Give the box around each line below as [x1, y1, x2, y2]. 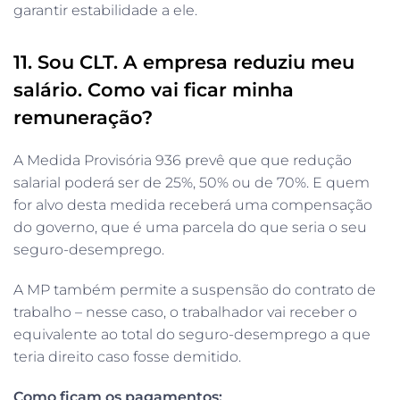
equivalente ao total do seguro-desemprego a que [13, 325, 371, 343]
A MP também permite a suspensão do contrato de [13, 280, 376, 298]
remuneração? [13, 105, 153, 129]
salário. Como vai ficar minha [13, 78, 294, 101]
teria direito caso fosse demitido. [13, 347, 241, 365]
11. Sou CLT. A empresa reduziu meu [13, 50, 354, 73]
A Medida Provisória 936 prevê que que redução [13, 151, 352, 169]
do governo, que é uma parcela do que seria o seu [13, 218, 367, 236]
